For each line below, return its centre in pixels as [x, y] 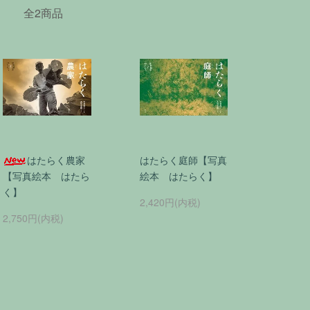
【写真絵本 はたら [46, 175]
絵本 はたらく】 [178, 175]
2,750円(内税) [33, 218]
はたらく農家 [56, 159]
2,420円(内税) [170, 202]
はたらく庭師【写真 [183, 159]
